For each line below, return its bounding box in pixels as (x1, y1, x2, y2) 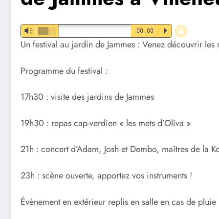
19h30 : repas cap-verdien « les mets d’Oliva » (21, 116, 191, 130)
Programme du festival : (21, 64, 108, 77)
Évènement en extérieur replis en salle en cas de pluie (21, 195, 216, 208)
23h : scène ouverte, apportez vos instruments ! (21, 169, 192, 182)
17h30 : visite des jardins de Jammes (21, 90, 154, 104)
